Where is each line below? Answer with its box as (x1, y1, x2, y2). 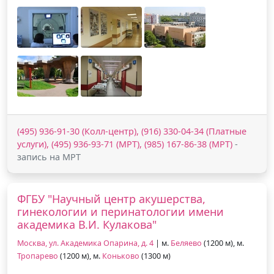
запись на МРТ (17, 150, 81, 163)
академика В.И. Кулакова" (17, 217, 157, 232)
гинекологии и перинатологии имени (17, 204, 224, 219)
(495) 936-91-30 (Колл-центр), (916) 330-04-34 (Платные (17, 125, 246, 137)
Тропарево (17, 250, 58, 261)
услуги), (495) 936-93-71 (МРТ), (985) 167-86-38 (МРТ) (17, 138, 232, 150)
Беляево (171, 237, 202, 248)
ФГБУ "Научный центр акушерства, (17, 191, 206, 206)
